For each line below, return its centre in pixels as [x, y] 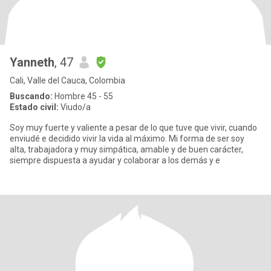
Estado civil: [34, 107]
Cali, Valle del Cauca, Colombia [67, 80]
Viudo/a [75, 107]
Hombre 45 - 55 [83, 96]
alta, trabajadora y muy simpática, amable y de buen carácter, [45, 149]
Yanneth [32, 62]
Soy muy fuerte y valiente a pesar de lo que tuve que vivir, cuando [119, 128]
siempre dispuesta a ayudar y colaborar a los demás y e [191, 160]
